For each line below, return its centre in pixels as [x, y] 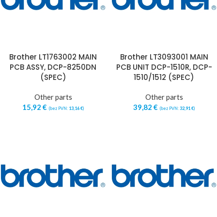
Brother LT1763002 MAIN [53, 57]
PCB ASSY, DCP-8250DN [53, 67]
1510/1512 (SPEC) [164, 77]
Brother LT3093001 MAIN [164, 57]
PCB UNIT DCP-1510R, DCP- [164, 67]
